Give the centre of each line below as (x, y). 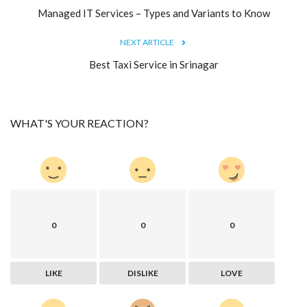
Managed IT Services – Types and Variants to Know (153, 13)
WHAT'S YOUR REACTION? (79, 123)
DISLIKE (143, 273)
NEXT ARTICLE (147, 42)
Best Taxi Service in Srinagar (153, 64)
